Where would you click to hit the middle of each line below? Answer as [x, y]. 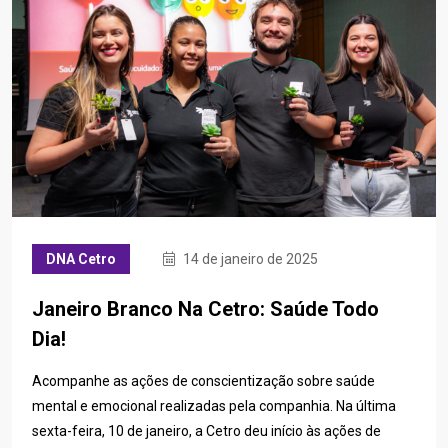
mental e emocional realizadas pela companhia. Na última [214, 406]
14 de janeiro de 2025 [249, 259]
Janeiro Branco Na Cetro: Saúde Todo [205, 309]
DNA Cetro [81, 259]
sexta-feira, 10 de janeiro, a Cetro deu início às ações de [206, 431]
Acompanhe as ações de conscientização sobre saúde [203, 381]
